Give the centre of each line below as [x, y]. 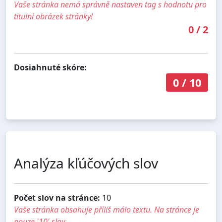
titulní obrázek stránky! [53, 17]
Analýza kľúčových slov [86, 163]
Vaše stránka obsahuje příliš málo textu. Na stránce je [107, 209]
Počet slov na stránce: [57, 197]
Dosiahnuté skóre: [50, 68]
